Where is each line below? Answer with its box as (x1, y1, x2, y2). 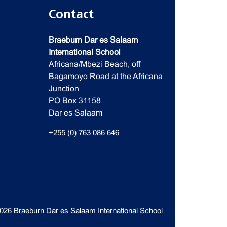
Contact (48, 8, 94, 21)
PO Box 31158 (48, 96, 101, 105)
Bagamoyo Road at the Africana (48, 72, 163, 81)
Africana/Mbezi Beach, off (48, 60, 140, 68)
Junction (48, 84, 79, 93)
